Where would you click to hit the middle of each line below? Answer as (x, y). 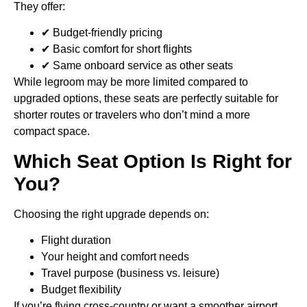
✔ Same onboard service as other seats (137, 66)
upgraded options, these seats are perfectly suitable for (146, 99)
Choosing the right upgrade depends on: (111, 214)
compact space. (52, 132)
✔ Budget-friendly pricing (102, 33)
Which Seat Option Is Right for (153, 161)
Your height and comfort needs (115, 256)
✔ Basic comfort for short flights (116, 49)
